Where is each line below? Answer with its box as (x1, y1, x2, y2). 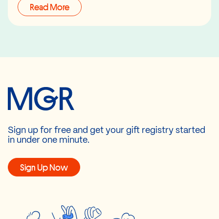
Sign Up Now (20, 161, 68, 173)
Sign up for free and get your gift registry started (8, 126, 205, 135)
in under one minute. (8, 135, 89, 145)
